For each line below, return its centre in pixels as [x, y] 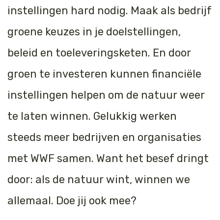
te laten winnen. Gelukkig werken [92, 116]
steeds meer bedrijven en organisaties [104, 137]
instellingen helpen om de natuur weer [106, 95]
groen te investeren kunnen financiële [104, 74]
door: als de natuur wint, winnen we [99, 179]
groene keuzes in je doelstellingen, [94, 32]
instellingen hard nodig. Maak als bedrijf [110, 11]
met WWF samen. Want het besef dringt [108, 158]
